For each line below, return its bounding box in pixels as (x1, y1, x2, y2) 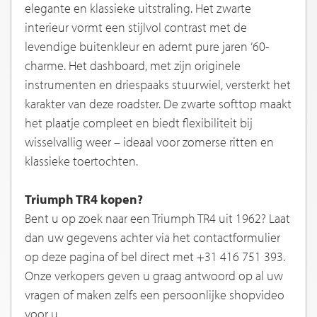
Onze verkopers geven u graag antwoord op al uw (25, 267, 283, 284)
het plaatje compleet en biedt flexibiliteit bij (25, 115, 253, 132)
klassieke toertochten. (25, 153, 138, 170)
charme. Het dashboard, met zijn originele (25, 57, 241, 74)
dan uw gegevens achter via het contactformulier (25, 229, 280, 246)
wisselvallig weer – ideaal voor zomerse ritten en (25, 134, 274, 151)
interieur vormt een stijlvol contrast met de (25, 19, 247, 36)
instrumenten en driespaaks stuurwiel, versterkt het (25, 76, 291, 93)
